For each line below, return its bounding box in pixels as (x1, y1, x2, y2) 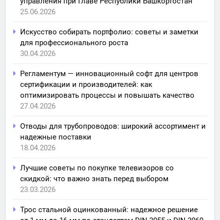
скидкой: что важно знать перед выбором (20, 174, 168, 183)
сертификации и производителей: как (20, 80, 152, 89)
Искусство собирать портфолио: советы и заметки (20, 27, 198, 36)
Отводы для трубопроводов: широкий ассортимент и (20, 121, 206, 131)
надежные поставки (20, 132, 91, 141)
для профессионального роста (20, 38, 128, 47)
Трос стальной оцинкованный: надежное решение (20, 205, 198, 214)
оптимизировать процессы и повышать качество (20, 90, 194, 100)
